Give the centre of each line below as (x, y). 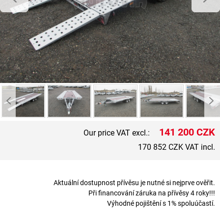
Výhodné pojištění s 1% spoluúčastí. (161, 203)
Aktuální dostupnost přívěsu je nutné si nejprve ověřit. (134, 183)
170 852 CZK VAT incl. (177, 147)
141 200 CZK (187, 132)
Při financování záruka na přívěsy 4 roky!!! (152, 193)
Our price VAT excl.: (118, 133)
